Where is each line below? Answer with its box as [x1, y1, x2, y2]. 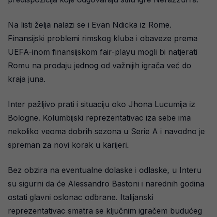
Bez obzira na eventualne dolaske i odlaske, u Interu [8, 165, 201, 175]
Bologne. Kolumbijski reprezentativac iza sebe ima [8, 112, 191, 123]
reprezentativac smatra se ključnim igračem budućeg [8, 205, 202, 216]
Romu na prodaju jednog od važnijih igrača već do [8, 60, 191, 70]
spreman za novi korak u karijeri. [8, 139, 129, 150]
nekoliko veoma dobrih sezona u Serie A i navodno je [8, 126, 205, 136]
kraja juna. [8, 74, 46, 84]
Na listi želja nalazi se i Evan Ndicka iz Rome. [8, 19, 171, 30]
